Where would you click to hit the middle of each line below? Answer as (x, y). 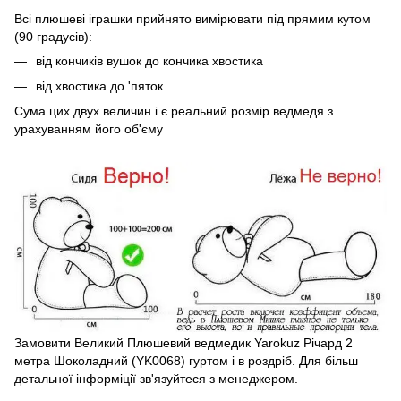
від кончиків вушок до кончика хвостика (149, 60)
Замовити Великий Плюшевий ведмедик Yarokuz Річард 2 (183, 343)
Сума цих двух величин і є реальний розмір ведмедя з (174, 111)
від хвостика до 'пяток (99, 85)
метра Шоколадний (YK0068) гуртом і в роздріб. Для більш (186, 361)
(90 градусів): (53, 36)
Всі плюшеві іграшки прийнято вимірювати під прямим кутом (192, 18)
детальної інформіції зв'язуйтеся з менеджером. (156, 379)
